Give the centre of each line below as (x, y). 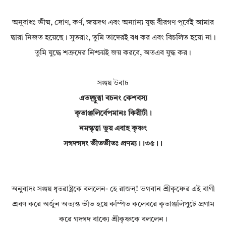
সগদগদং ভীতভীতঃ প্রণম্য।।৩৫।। (113, 144)
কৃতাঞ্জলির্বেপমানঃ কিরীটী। (113, 114)
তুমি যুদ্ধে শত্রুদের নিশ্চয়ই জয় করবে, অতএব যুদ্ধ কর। (113, 53)
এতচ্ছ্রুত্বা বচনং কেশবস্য (113, 99)
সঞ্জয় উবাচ (113, 84)
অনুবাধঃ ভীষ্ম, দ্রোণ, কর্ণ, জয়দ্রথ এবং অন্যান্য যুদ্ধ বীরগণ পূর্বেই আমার (113, 23)
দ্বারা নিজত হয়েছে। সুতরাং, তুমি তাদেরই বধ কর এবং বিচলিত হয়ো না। (113, 38)
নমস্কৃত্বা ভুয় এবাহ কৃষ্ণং (113, 129)
